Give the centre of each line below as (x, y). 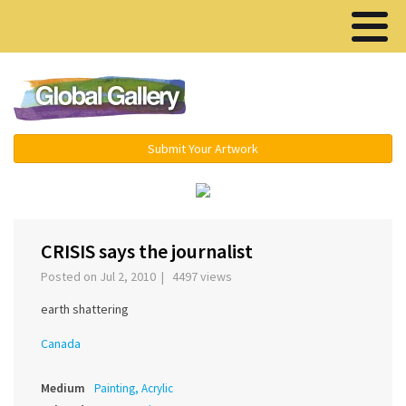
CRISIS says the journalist (147, 251)
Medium (63, 388)
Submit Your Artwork (203, 149)
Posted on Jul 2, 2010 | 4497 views (139, 277)
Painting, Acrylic (134, 389)
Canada (61, 344)
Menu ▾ (309, 100)
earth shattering (85, 309)
